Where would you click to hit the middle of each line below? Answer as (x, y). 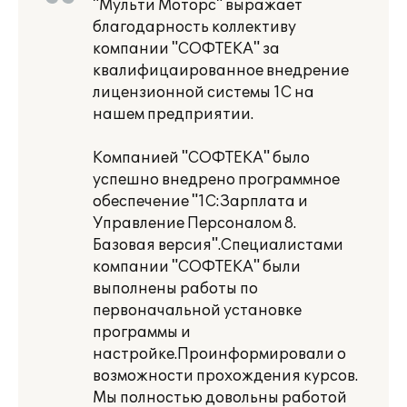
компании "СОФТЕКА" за (186, 49)
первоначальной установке (197, 311)
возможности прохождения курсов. (225, 376)
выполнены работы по (175, 289)
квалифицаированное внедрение (221, 71)
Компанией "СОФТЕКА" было (201, 158)
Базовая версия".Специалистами (218, 245)
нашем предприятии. (173, 114)
